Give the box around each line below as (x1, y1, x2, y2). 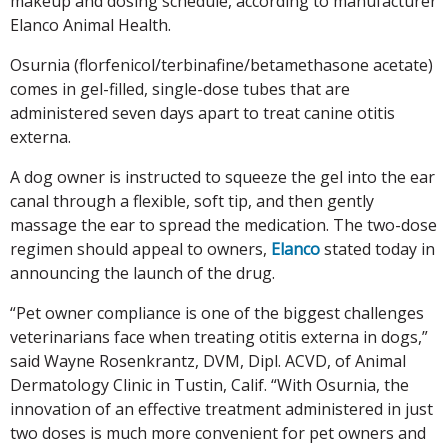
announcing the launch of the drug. (10, 261, 275, 284)
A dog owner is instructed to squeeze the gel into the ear (10, 165, 435, 188)
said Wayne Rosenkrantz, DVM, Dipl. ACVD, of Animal (10, 349, 406, 372)
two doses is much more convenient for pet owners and (10, 421, 426, 444)
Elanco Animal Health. (10, 13, 171, 36)
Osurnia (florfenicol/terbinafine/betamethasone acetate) (10, 53, 433, 76)
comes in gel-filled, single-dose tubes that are (10, 77, 350, 100)
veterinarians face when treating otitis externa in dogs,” (10, 325, 428, 348)
